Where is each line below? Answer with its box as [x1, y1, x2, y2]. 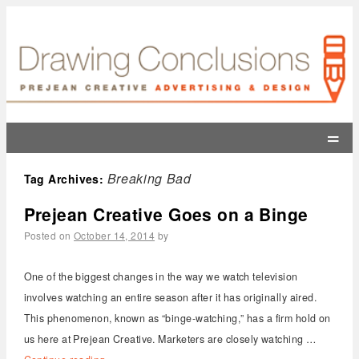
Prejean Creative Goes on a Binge [23, 202, 309, 227]
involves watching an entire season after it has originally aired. [23, 289, 317, 305]
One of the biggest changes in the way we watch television [23, 268, 298, 284]
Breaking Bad [107, 169, 192, 188]
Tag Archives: [23, 171, 107, 188]
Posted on [23, 228, 71, 243]
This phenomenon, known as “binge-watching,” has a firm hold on [23, 310, 331, 325]
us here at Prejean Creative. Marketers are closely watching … [23, 331, 317, 346]
